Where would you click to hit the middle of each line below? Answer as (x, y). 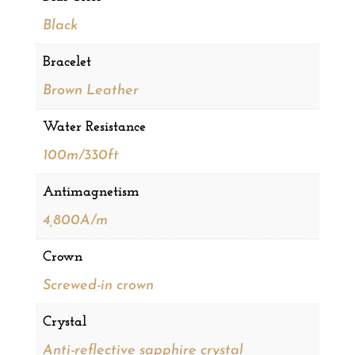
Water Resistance (94, 128)
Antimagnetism (91, 193)
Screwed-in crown (98, 286)
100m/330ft (80, 156)
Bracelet (67, 63)
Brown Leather (90, 91)
